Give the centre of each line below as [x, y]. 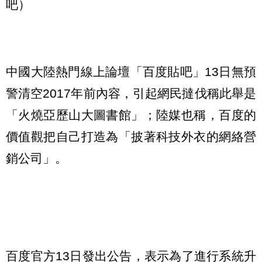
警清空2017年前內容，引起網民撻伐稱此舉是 [131, 94]
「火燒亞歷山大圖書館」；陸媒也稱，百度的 [131, 115]
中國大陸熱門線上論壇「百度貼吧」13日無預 [131, 72]
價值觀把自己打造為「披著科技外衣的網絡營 [131, 137]
